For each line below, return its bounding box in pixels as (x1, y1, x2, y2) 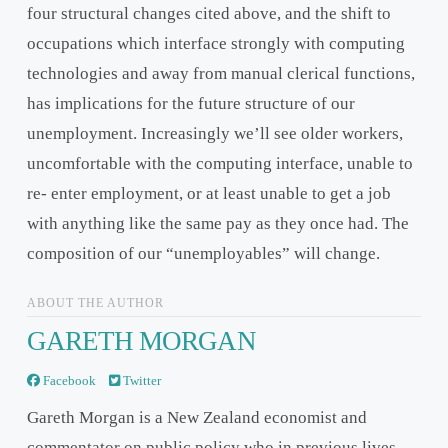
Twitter (119, 372, 161, 388)
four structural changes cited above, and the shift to (26, 4, 391, 24)
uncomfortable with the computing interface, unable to (26, 154, 413, 174)
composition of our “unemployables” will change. (26, 244, 380, 264)
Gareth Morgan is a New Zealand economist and (26, 408, 367, 428)
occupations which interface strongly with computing (26, 34, 405, 54)
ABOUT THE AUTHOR (26, 295, 164, 310)
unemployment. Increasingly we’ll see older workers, (26, 124, 403, 144)
